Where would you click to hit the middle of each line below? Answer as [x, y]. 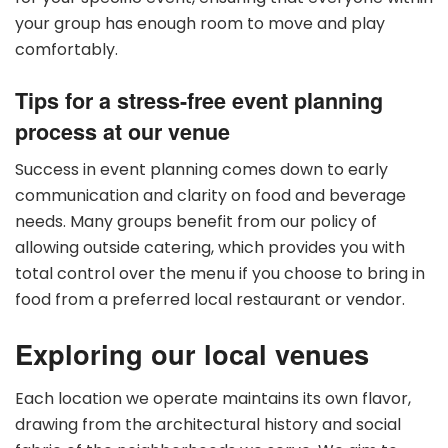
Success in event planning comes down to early [201, 170]
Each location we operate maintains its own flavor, [213, 398]
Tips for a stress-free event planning [199, 100]
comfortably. [66, 49]
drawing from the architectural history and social [208, 424]
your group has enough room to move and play [200, 23]
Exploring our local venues [192, 353]
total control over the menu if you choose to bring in [220, 274]
